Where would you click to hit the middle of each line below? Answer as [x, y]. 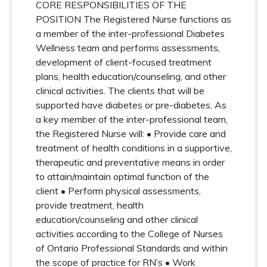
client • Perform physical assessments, [118, 190]
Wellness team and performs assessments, [128, 47]
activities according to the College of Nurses [129, 233]
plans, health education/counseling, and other [131, 76]
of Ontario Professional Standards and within [132, 248]
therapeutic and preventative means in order [130, 162]
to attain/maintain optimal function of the [122, 176]
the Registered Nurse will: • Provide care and [131, 133]
